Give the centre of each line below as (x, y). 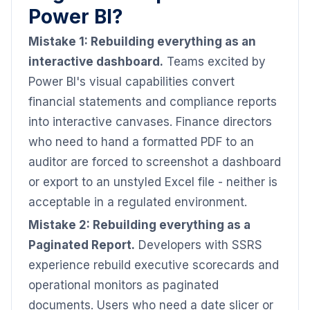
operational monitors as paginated (124, 285)
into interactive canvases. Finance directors (150, 122)
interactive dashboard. (96, 62)
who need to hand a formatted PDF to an (141, 142)
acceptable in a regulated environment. (138, 202)
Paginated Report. (82, 245)
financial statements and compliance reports (153, 102)
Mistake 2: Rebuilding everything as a (139, 225)
